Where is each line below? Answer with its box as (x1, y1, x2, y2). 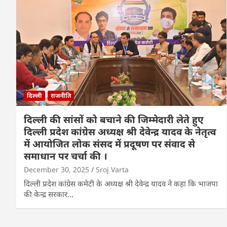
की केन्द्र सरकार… (24, 188, 73, 199)
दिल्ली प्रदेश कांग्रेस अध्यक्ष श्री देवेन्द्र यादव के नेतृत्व (24, 125, 216, 138)
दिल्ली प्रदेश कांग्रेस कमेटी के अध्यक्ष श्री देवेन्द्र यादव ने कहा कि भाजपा (24, 178, 218, 188)
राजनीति (51, 91, 71, 100)
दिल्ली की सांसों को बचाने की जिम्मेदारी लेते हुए (24, 112, 204, 126)
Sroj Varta (96, 164, 129, 174)
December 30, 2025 (24, 164, 89, 174)
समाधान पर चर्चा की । (24, 149, 107, 163)
